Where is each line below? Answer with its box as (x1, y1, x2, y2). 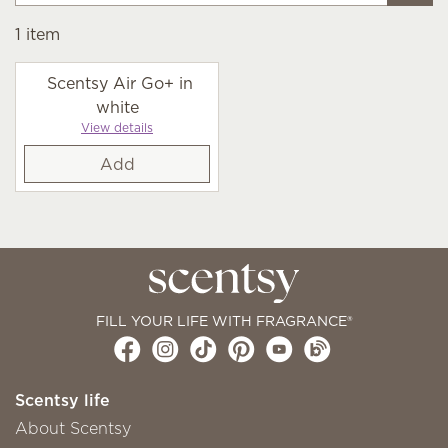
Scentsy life (15, 388, 110, 411)
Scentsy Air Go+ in (46, 72, 193, 94)
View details (81, 119, 153, 136)
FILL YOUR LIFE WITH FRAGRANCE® (95, 310, 353, 331)
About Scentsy (15, 416, 131, 439)
